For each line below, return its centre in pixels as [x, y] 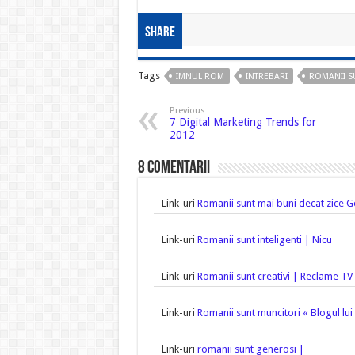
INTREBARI [266, 77]
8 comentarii [174, 169]
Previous [187, 111]
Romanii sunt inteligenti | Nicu [264, 240]
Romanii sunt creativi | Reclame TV [275, 277]
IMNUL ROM [200, 77]
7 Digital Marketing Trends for [242, 122]
